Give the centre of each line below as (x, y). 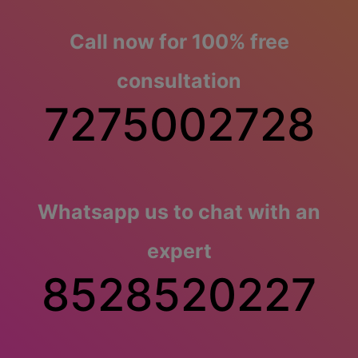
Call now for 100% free (179, 41)
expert (179, 251)
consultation (179, 80)
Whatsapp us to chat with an (179, 211)
